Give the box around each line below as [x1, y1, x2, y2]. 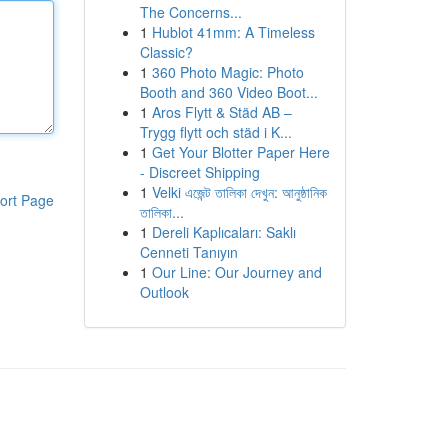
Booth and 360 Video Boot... [139, 82, 318, 102]
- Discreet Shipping [139, 162, 260, 182]
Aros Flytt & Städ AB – [151, 102, 292, 122]
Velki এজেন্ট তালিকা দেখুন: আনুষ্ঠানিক [151, 182, 327, 202]
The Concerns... [139, 2, 242, 22]
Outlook [139, 282, 189, 302]
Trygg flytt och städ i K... [139, 122, 292, 142]
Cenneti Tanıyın [139, 242, 238, 262]
